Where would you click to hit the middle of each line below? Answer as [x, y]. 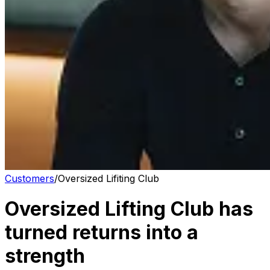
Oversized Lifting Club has [129, 209]
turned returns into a [102, 233]
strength [45, 256]
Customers [30, 178]
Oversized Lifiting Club [108, 178]
